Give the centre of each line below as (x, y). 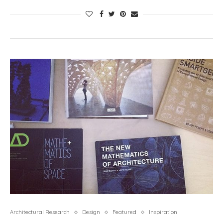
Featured (124, 212)
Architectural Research (40, 212)
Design (91, 212)
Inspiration (163, 212)
